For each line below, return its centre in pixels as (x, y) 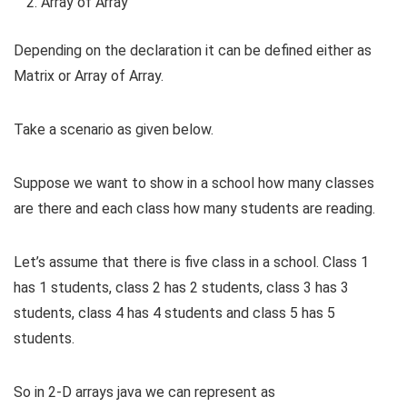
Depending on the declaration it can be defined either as (193, 51)
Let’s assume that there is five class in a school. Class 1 (191, 263)
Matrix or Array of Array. (89, 76)
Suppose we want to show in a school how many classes (194, 184)
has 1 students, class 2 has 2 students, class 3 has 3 (181, 288)
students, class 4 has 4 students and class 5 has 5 (174, 313)
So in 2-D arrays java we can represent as (144, 392)
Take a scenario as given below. (114, 130)
